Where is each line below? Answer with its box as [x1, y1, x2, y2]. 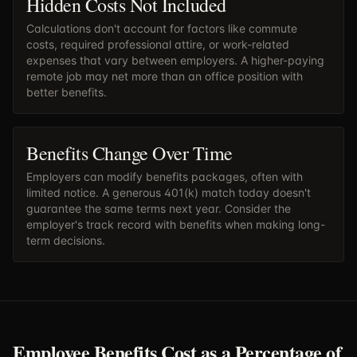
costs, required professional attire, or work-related [26, 37, 289, 51]
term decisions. [26, 233, 105, 247]
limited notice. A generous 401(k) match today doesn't [26, 186, 311, 199]
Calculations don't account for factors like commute [26, 22, 297, 35]
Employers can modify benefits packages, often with [26, 170, 303, 183]
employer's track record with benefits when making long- [26, 218, 325, 231]
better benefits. [26, 85, 107, 99]
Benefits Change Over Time [26, 140, 233, 166]
